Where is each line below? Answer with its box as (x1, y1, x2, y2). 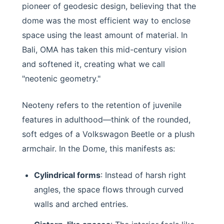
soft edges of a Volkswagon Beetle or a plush (22, 129, 194, 139)
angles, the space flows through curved (34, 184, 183, 194)
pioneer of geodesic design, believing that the (22, 1, 196, 11)
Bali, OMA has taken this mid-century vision (22, 44, 186, 54)
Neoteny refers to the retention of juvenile (22, 100, 181, 110)
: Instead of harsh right (100, 170, 186, 180)
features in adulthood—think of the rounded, (22, 114, 190, 124)
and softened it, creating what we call (22, 59, 165, 69)
